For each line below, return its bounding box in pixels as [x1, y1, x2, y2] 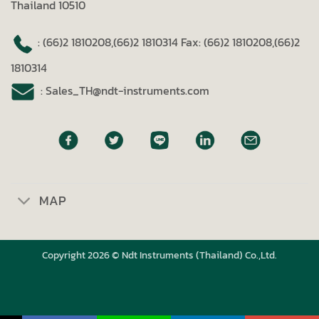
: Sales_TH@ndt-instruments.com [35, 81, 209, 99]
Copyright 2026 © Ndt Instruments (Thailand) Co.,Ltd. [42, 246, 277, 263]
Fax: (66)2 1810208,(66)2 [181, 33, 300, 51]
